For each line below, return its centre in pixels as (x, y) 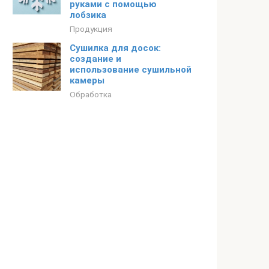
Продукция (91, 29)
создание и (95, 59)
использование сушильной (131, 70)
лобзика (88, 15)
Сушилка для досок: (115, 48)
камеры (87, 80)
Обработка (91, 94)
